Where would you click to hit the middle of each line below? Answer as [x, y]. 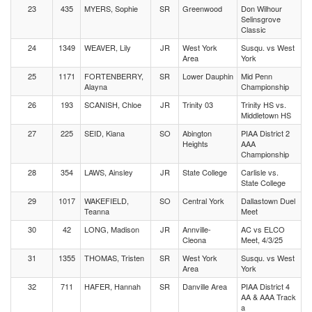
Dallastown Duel [268, 201]
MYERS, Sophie [111, 8]
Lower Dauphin [208, 76]
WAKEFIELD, [107, 201]
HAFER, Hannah [112, 286]
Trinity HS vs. [264, 104]
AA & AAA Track [268, 297]
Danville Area [205, 286]
